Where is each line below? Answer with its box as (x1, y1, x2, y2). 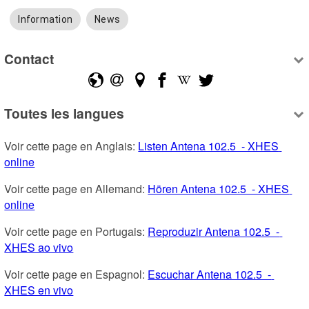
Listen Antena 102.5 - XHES (138, 138, 279, 154)
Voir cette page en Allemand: (4, 181, 148, 197)
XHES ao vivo (4, 239, 74, 256)
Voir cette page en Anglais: (4, 138, 139, 154)
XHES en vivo (4, 282, 74, 299)
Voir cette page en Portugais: (4, 223, 148, 240)
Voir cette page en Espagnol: (4, 266, 148, 283)
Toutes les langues (4, 103, 125, 123)
